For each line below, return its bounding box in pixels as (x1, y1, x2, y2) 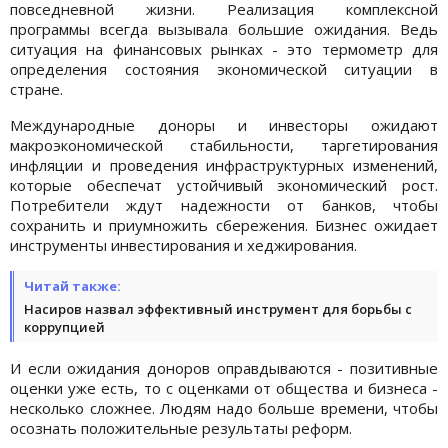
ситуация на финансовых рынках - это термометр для (10, 38, 438, 59)
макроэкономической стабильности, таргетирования (10, 134, 438, 155)
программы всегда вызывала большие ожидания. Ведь (10, 18, 438, 39)
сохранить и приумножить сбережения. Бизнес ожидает (10, 214, 438, 235)
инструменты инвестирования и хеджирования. (10, 234, 365, 255)
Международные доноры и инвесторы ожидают (10, 114, 438, 135)
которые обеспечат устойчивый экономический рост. (10, 174, 438, 195)
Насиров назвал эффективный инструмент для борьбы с (24, 299, 412, 318)
